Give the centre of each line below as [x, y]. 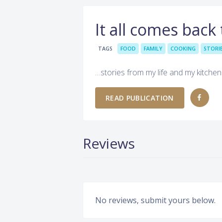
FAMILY [153, 49]
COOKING [183, 49]
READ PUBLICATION [140, 98]
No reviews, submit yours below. [155, 200]
